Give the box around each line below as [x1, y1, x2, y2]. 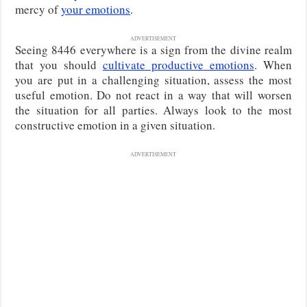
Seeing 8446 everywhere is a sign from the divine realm [15, 41, 292, 58]
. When [254, 56, 292, 73]
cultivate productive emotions [103, 56, 254, 73]
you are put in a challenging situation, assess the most [15, 71, 292, 88]
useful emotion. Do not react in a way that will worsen [15, 86, 292, 103]
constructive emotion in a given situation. [15, 116, 216, 133]
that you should [15, 56, 103, 73]
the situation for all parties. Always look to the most [15, 101, 292, 118]
